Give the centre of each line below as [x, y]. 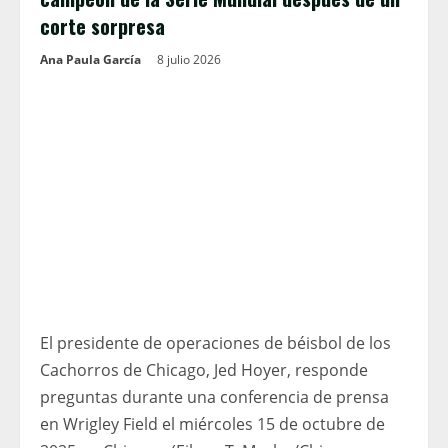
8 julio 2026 [190, 59]
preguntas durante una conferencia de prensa [214, 397]
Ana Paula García [90, 59]
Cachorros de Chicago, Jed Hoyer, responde [204, 370]
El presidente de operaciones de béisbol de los [215, 343]
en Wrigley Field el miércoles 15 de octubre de [212, 424]
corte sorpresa [102, 26]
